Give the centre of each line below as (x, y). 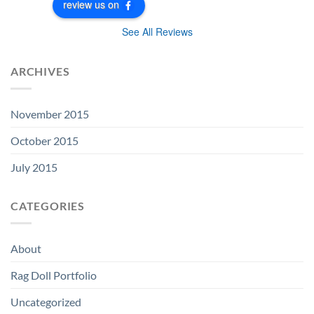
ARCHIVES (40, 71)
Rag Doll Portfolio (54, 275)
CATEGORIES (48, 206)
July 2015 (34, 168)
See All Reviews (157, 32)
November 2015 (50, 114)
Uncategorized (46, 301)
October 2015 (45, 141)
